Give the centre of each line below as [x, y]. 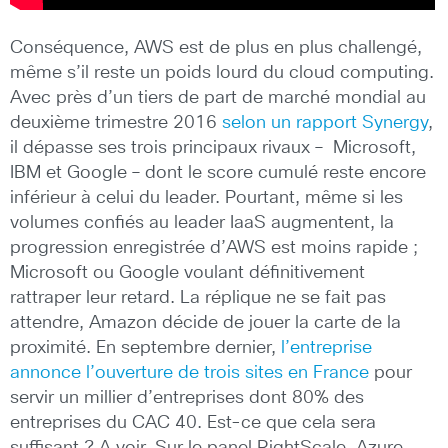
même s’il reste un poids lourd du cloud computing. [222, 72]
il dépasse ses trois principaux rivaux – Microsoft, [213, 147]
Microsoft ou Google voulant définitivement [187, 272]
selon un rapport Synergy [325, 122]
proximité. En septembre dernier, [145, 347]
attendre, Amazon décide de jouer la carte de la [205, 322]
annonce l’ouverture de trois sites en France [189, 372]
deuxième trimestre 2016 [116, 122]
